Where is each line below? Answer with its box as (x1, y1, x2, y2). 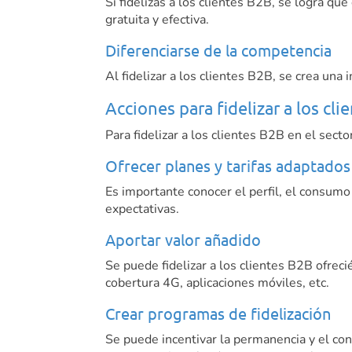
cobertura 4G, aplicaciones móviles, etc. (105, 274, 330, 292)
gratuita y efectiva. (105, 11, 210, 29)
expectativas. (105, 200, 180, 218)
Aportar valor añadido (105, 229, 262, 250)
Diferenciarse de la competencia (105, 40, 336, 60)
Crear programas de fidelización (105, 303, 332, 324)
